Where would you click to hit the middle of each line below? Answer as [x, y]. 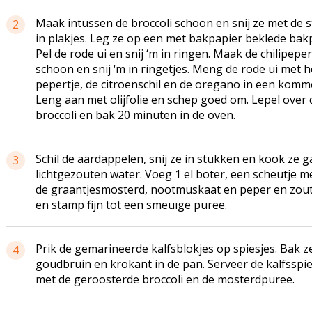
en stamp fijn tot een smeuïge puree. [131, 205]
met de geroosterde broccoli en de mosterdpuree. [165, 279]
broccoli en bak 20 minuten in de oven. [135, 115]
